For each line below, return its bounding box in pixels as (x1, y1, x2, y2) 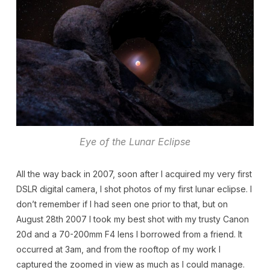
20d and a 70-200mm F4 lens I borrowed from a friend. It (16, 229, 242, 240)
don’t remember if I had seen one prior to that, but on (16, 199, 228, 210)
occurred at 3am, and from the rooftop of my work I (16, 244, 221, 255)
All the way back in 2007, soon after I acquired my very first (16, 169, 252, 180)
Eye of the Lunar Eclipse (80, 136, 190, 148)
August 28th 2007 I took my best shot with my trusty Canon (16, 214, 249, 225)
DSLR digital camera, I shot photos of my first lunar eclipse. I (16, 184, 252, 195)
